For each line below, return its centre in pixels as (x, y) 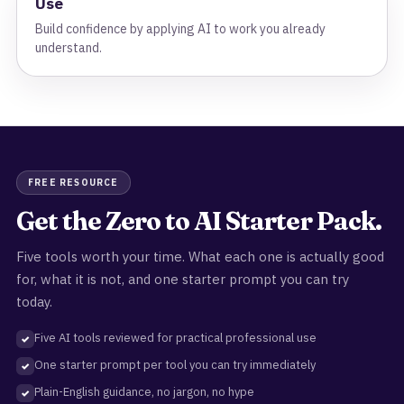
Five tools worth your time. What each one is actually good (200, 257)
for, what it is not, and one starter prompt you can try (183, 279)
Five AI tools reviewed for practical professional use (175, 338)
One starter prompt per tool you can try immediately (175, 365)
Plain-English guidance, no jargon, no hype (144, 392)
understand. (69, 48)
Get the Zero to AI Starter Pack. (199, 221)
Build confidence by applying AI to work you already (180, 29)
